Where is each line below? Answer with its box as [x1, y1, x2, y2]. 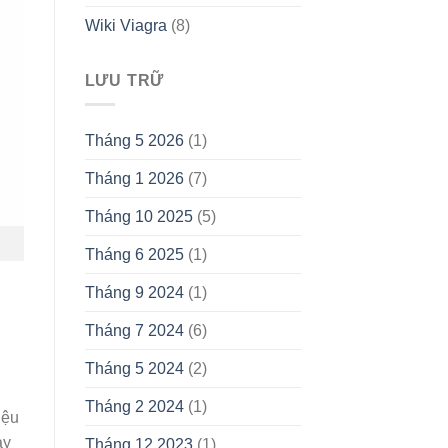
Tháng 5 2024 [84, 360, 184, 378]
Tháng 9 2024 [84, 284, 184, 302]
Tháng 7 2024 [84, 322, 184, 340]
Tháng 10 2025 [84, 208, 193, 226]
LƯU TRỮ [84, 71, 165, 89]
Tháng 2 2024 [84, 398, 184, 416]
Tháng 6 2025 [84, 246, 184, 264]
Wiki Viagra [84, 16, 167, 34]
